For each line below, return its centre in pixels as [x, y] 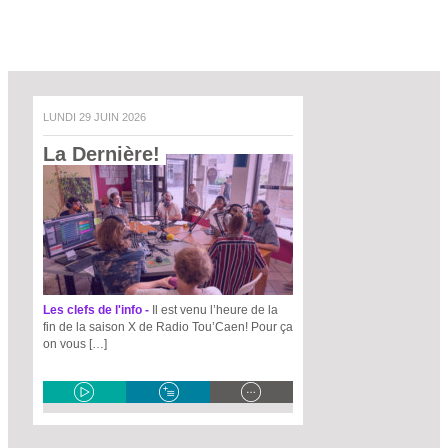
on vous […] [75, 344]
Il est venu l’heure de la [215, 310]
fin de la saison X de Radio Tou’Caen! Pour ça [168, 327]
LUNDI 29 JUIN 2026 [97, 117]
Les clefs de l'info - [97, 310]
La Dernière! [104, 154]
